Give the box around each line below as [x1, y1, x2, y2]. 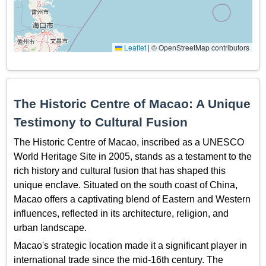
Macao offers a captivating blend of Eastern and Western [14, 194, 251, 204]
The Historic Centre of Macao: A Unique [14, 97, 251, 111]
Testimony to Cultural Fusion [14, 115, 188, 129]
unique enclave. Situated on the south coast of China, [14, 179, 237, 190]
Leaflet [122, 42, 146, 53]
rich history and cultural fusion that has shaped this [14, 165, 226, 176]
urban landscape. [14, 222, 87, 233]
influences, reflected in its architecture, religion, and [14, 208, 229, 218]
